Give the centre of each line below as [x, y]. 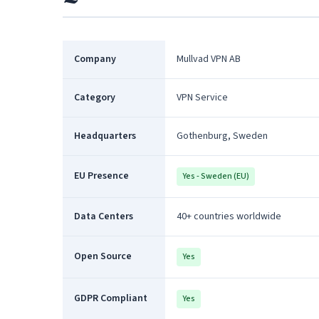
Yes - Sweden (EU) [216, 176]
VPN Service [202, 98]
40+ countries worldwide [229, 216]
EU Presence [101, 176]
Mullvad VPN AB [209, 59]
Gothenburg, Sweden [222, 136]
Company [95, 59]
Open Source [103, 256]
